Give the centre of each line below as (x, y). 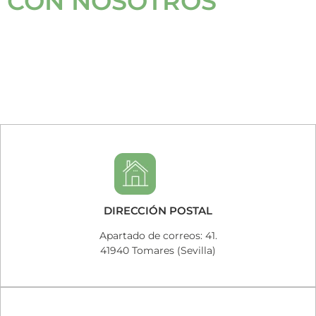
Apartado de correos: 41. (158, 236)
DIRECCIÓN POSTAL (158, 211)
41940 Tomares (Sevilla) (158, 250)
